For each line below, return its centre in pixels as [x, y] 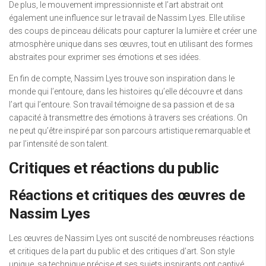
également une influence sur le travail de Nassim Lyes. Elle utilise [127, 18]
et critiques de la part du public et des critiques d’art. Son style [122, 251]
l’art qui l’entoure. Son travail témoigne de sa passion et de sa [122, 104]
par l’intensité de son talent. [59, 143]
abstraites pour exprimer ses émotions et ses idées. [105, 57]
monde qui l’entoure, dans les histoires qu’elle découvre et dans [126, 91]
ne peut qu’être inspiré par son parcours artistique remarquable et [130, 130]
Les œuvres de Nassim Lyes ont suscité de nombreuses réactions [132, 238]
